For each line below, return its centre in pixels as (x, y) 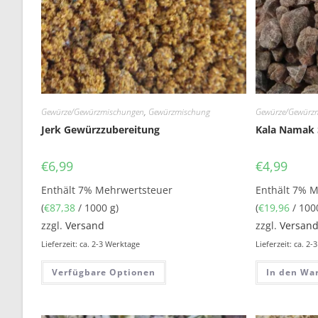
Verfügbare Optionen (104, 273)
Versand (85, 226)
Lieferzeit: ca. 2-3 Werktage (91, 244)
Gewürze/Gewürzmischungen (93, 112)
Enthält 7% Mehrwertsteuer (107, 190)
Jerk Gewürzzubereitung (101, 130)
